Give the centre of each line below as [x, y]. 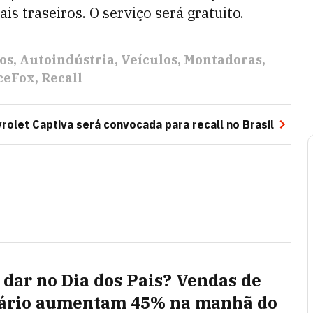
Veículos [149, 60]
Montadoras [223, 60]
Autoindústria [67, 60]
